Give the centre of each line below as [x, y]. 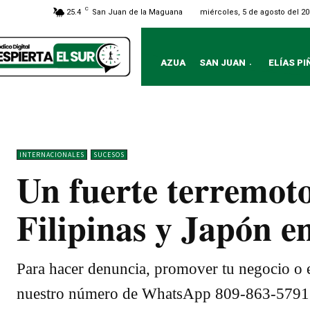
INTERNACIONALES [52, 155]
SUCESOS [109, 155]
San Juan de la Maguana [137, 12]
